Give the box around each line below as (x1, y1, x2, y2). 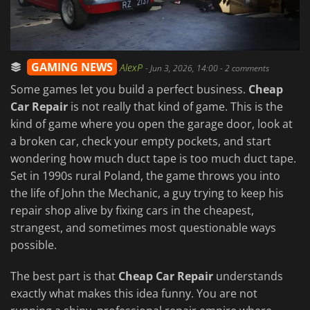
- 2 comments (218, 62, 269, 75)
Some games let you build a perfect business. (10, 82, 248, 98)
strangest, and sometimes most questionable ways (10, 220, 276, 236)
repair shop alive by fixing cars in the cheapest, (10, 203, 254, 219)
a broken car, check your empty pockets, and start (10, 134, 271, 149)
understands (213, 268, 283, 284)
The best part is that (10, 268, 118, 284)
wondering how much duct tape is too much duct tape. (10, 151, 296, 167)
